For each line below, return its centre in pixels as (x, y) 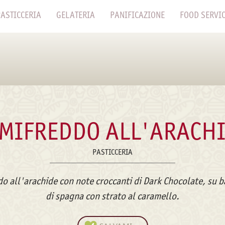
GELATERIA (75, 15)
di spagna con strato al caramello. (113, 196)
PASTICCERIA (113, 152)
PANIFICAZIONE (137, 15)
